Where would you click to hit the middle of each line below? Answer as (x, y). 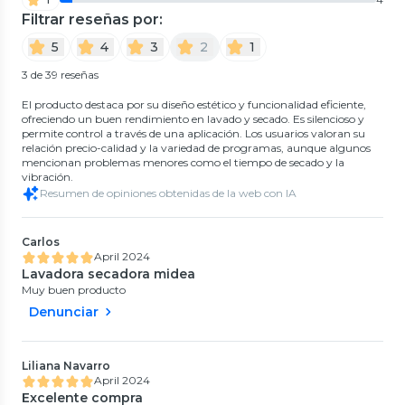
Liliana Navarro (66, 365)
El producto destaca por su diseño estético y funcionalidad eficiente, (194, 104)
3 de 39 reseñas (60, 74)
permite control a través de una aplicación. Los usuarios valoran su (193, 133)
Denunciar (64, 311)
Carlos (41, 241)
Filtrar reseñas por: (92, 19)
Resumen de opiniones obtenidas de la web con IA (168, 193)
